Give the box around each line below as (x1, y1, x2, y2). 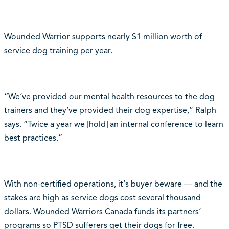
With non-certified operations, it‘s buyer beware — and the (4, 178, 222, 189)
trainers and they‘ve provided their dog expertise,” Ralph (4, 105, 216, 116)
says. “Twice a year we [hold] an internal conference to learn (4, 119, 223, 129)
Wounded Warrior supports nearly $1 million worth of (4, 31, 202, 42)
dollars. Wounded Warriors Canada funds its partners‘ (4, 206, 201, 217)
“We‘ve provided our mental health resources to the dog (4, 91, 215, 102)
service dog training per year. (4, 45, 112, 56)
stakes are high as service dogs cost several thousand (4, 192, 201, 203)
